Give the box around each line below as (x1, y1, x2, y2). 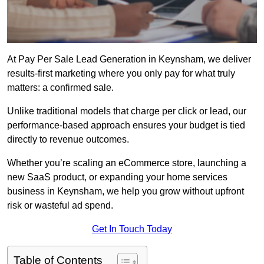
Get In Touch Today (92, 224, 172, 235)
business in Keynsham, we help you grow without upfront (7, 186, 244, 197)
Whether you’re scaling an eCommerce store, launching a (7, 158, 246, 169)
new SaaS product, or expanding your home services (7, 172, 227, 183)
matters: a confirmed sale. (7, 82, 114, 93)
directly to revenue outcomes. (7, 134, 129, 145)
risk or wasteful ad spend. (7, 200, 113, 211)
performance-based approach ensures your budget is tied (7, 120, 245, 131)
